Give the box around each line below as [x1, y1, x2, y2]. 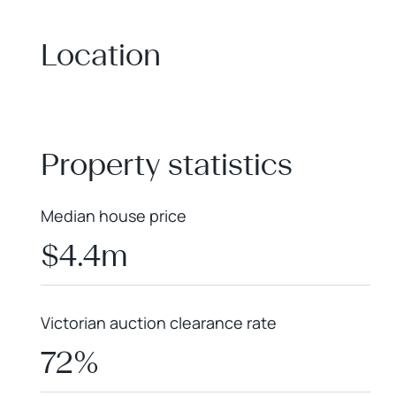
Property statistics [41, 146, 293, 183]
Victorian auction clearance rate [41, 312, 277, 333]
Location [41, 36, 161, 73]
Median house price [41, 205, 187, 226]
